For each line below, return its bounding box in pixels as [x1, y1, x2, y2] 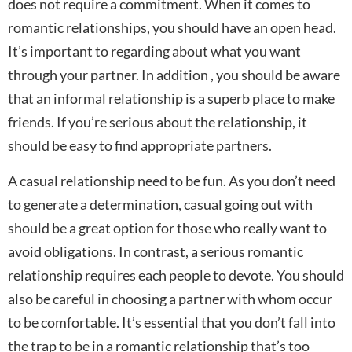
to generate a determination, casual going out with [8, 195, 313, 213]
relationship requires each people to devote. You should [8, 266, 344, 284]
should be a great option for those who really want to [8, 218, 327, 236]
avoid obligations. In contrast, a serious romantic [8, 242, 303, 260]
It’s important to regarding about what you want [8, 42, 301, 60]
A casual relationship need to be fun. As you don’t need [8, 171, 335, 189]
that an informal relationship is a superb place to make [8, 89, 335, 107]
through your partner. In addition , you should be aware [8, 65, 340, 83]
